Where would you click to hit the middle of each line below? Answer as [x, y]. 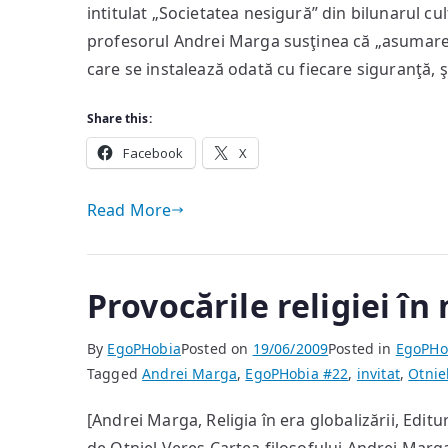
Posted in [362, 348]
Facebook [153, 153]
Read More [129, 210]
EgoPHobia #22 [297, 373]
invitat [378, 373]
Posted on [216, 348]
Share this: [119, 118]
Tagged [115, 373]
